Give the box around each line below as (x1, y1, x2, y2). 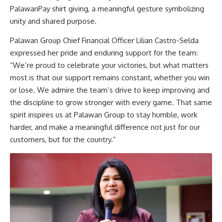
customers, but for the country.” (10, 135, 116, 145)
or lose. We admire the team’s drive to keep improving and (10, 85, 210, 95)
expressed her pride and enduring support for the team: (10, 48, 198, 58)
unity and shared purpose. (10, 16, 97, 26)
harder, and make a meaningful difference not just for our (10, 122, 200, 132)
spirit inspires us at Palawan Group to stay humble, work (10, 110, 197, 120)
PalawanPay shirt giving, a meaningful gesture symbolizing (10, 3, 204, 13)
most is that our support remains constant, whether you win (10, 73, 210, 83)
